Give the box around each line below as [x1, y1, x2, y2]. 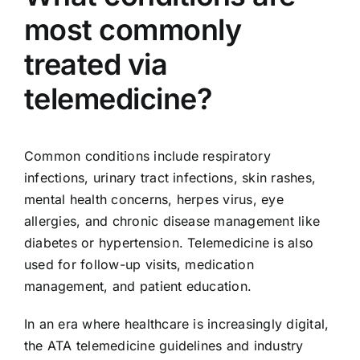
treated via [23, 46, 168, 82]
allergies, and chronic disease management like [23, 212, 321, 229]
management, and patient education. [23, 277, 252, 294]
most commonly [23, 11, 241, 47]
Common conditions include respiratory [23, 147, 271, 164]
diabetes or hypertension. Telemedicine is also [23, 234, 314, 251]
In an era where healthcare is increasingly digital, [23, 315, 329, 332]
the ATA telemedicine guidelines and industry [23, 337, 304, 354]
